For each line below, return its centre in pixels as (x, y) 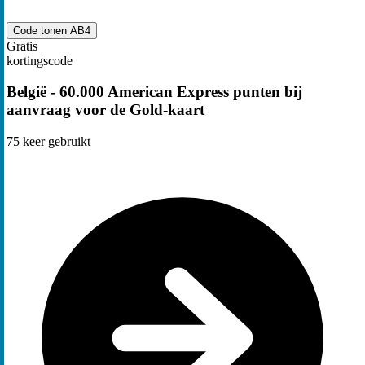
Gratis (22, 46)
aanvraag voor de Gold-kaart (106, 110)
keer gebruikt (55, 142)
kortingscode (40, 60)
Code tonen (42, 30)
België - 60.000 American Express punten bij (154, 92)
